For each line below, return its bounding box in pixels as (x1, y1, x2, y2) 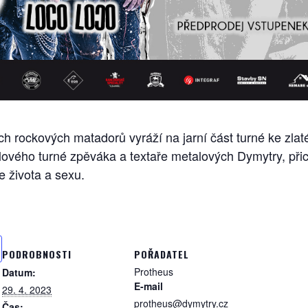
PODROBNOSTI (2, 247, 71, 262)
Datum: (2, 265, 36, 280)
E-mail (134, 279, 163, 294)
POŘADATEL (134, 247, 189, 262)
